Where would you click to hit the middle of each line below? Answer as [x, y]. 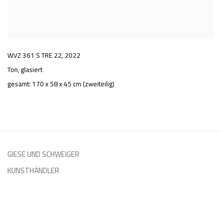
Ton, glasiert [25, 69]
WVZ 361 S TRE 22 [35, 55]
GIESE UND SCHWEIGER [43, 154]
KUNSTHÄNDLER [33, 170]
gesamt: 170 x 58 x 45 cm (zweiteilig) [61, 84]
